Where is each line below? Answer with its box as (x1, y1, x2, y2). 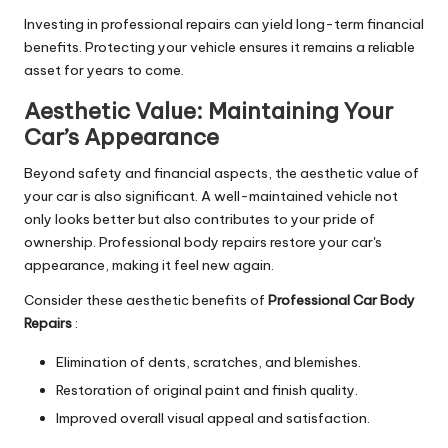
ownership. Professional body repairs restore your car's (24, 233, 382, 252)
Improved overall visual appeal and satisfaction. (56, 409, 370, 428)
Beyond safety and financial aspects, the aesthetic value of (24, 164, 419, 183)
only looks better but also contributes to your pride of (24, 210, 375, 229)
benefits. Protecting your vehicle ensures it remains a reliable (24, 38, 415, 57)
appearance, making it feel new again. (24, 256, 274, 275)
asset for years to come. (24, 61, 184, 80)
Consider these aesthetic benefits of (24, 291, 268, 310)
